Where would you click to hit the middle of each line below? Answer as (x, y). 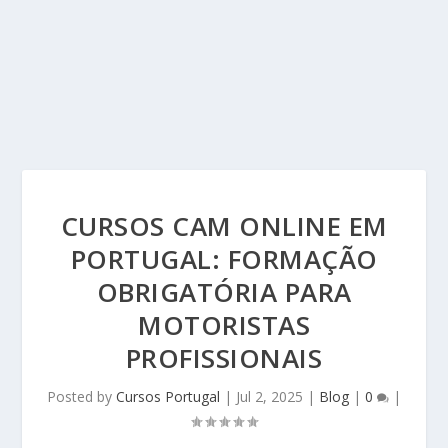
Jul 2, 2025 (269, 396)
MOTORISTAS (224, 325)
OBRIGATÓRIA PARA (224, 292)
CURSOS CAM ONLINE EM (224, 226)
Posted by (81, 396)
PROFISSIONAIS (224, 358)
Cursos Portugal (168, 396)
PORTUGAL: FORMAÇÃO (224, 259)
